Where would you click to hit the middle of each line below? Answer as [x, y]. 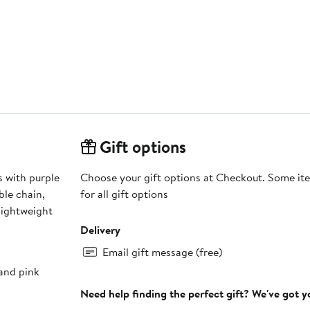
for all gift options [124, 194]
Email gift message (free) [162, 252]
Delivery [100, 230]
